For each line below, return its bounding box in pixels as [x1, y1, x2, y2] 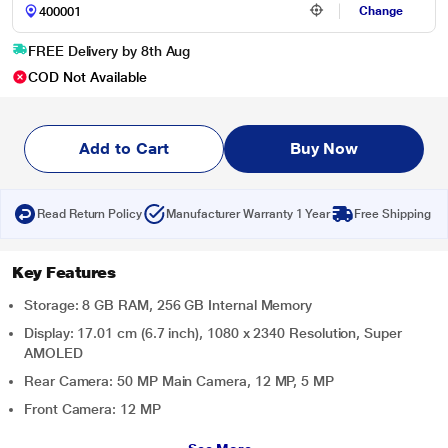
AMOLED [24, 345, 83, 361]
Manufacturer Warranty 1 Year [165, 207, 331, 221]
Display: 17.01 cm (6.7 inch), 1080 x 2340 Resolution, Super [24, 325, 402, 341]
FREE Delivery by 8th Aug [28, 43, 191, 59]
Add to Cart [79, 139, 169, 158]
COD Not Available [28, 69, 147, 85]
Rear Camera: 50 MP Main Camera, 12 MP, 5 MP [24, 373, 334, 389]
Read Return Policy [37, 207, 142, 221]
